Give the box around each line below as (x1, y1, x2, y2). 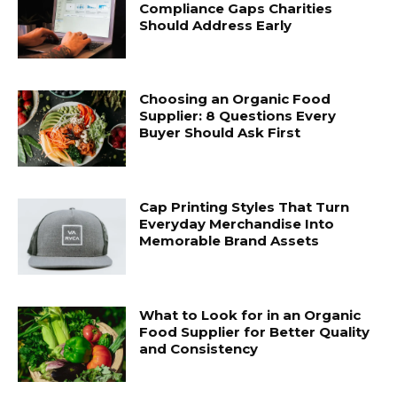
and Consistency (139, 339, 259, 357)
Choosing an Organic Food (139, 90, 331, 108)
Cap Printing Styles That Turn (139, 198, 350, 216)
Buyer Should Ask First (139, 124, 301, 142)
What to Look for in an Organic (139, 306, 362, 323)
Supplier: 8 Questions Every (139, 107, 337, 125)
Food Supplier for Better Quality (139, 323, 370, 340)
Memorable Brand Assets (139, 232, 320, 250)
